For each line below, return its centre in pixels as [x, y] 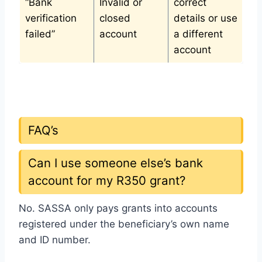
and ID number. [55, 239]
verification [51, 18]
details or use [205, 18]
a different [198, 34]
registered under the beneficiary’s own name [124, 224]
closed [115, 18]
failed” [40, 34]
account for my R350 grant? [107, 181]
